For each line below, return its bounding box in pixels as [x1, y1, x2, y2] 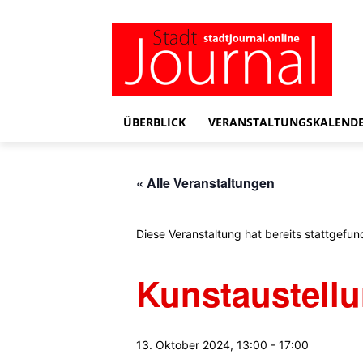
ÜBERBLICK [123, 114, 186, 130]
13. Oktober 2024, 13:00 [136, 338, 267, 352]
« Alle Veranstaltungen [136, 173, 275, 192]
